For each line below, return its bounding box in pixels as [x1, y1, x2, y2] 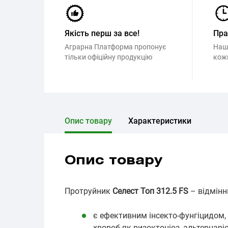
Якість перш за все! [65, 28, 139, 38]
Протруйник [65, 186, 112, 196]
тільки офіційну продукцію [65, 53, 152, 61]
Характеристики [128, 116, 191, 126]
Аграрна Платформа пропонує [65, 43, 166, 51]
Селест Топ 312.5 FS [112, 186, 188, 196]
